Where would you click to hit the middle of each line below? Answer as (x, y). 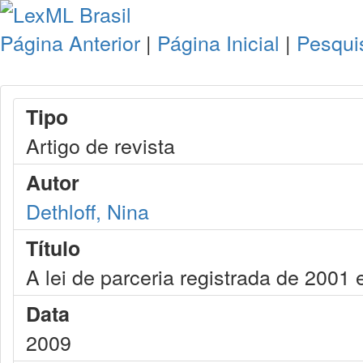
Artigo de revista (100, 145)
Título (53, 248)
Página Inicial (218, 42)
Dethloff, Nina (88, 211)
